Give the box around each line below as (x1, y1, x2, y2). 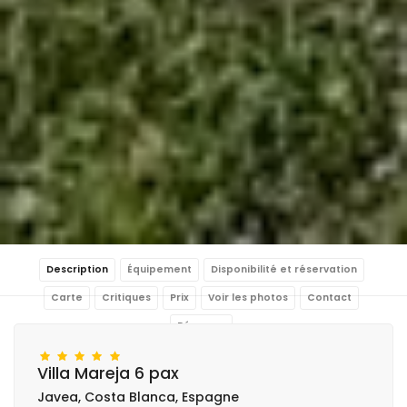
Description (45, 262, 108, 276)
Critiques (102, 290, 151, 304)
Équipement (126, 262, 192, 276)
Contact (307, 290, 352, 304)
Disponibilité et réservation (210, 262, 357, 276)
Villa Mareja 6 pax (37, 362, 179, 384)
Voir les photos (208, 290, 288, 304)
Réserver (177, 318, 225, 333)
